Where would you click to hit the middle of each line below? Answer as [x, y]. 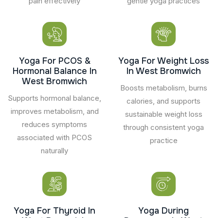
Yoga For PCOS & [54, 61]
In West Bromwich [163, 71]
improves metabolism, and [54, 111]
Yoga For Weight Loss [163, 61]
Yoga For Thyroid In [54, 210]
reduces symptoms [54, 124]
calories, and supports [163, 101]
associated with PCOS [54, 137]
